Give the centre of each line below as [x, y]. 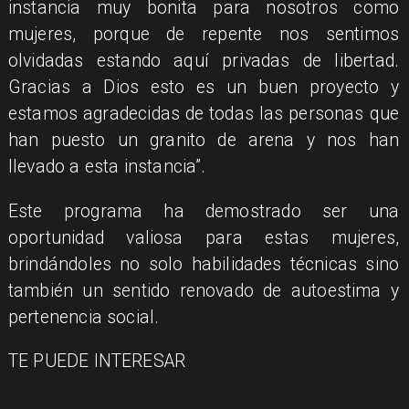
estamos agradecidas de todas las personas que [204, 114]
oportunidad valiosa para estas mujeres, [204, 237]
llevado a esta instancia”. [107, 167]
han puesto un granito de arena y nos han [204, 141]
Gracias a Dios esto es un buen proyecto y [204, 88]
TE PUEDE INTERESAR [97, 361]
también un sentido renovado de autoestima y [204, 290]
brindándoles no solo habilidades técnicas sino [204, 264]
